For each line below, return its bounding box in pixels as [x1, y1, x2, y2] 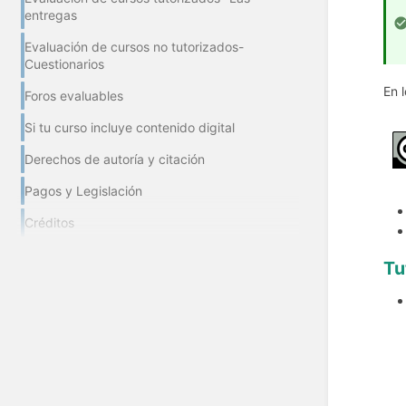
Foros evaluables [24, 88, 123, 104]
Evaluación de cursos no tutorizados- [24, 39, 244, 55]
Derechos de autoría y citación [24, 151, 205, 168]
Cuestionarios [24, 56, 104, 72]
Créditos [24, 215, 74, 231]
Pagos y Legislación [24, 183, 142, 199]
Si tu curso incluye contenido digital [24, 120, 235, 136]
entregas [24, 7, 77, 24]
